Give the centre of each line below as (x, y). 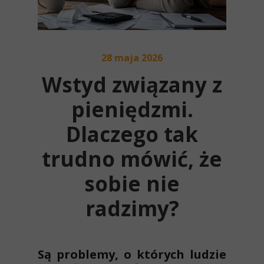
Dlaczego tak (132, 134)
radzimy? (132, 208)
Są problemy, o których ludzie (132, 254)
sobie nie (132, 184)
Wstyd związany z (132, 85)
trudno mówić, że (132, 159)
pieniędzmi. (132, 109)
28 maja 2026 (132, 58)
